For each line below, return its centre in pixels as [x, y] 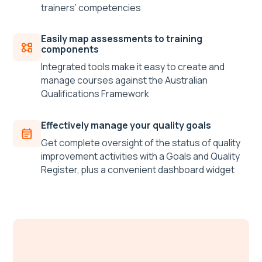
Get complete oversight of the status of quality [140, 142]
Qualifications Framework [95, 94]
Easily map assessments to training [121, 39]
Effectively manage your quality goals [126, 125]
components [70, 49]
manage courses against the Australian [124, 80]
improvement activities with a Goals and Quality [140, 156]
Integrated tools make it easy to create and [132, 67]
